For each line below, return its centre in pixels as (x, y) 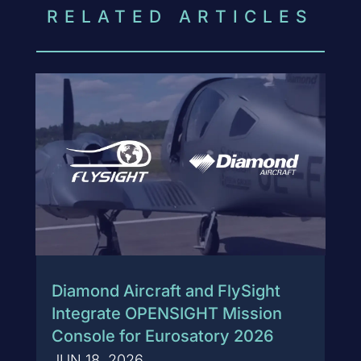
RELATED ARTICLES (180, 17)
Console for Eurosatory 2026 (162, 336)
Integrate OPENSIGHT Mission (166, 314)
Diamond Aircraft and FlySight (166, 291)
